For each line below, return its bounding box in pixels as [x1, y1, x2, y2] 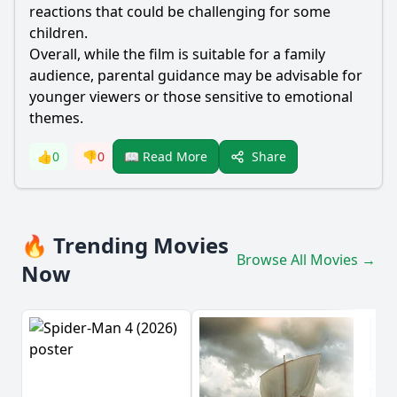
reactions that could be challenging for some [29, 2, 331, 21]
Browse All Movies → [237, 250, 376, 269]
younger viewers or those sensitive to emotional [29, 87, 353, 106]
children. [29, 23, 88, 43]
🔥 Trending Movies [21, 230, 229, 260]
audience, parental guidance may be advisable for [29, 66, 362, 85]
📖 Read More [124, 148, 207, 165]
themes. [29, 108, 83, 128]
